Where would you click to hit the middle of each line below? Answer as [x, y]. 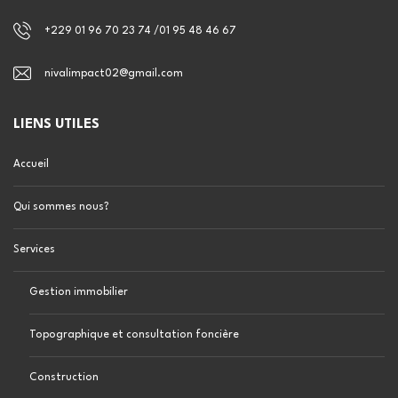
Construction [64, 378]
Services [34, 250]
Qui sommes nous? [61, 207]
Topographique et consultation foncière [134, 335]
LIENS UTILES [56, 125]
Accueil [31, 164]
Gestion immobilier [79, 292]
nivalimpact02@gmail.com [114, 74]
